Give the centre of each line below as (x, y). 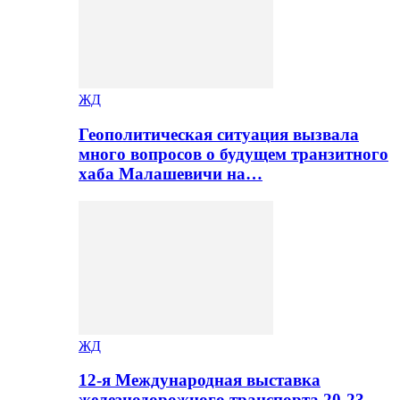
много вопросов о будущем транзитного (233, 154)
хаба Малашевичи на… (171, 173)
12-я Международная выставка (200, 380)
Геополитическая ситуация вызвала (219, 134)
